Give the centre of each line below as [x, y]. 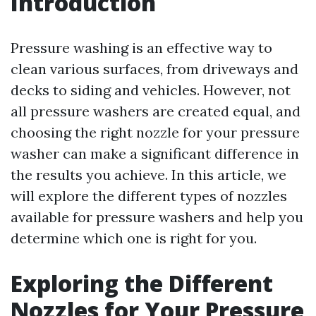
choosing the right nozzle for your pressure [155, 132]
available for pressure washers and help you [157, 217]
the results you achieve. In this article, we [148, 175]
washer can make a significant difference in [155, 153]
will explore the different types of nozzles [149, 196]
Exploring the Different [142, 283]
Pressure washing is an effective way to [141, 48]
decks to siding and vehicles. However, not [151, 90]
